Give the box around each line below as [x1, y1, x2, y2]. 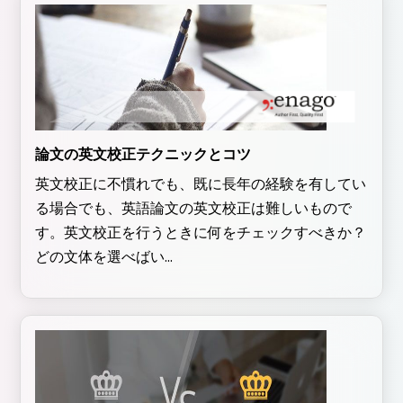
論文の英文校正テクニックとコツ [35, 144, 251, 166]
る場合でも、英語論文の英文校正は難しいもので [35, 198, 352, 219]
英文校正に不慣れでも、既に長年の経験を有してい [35, 174, 366, 195]
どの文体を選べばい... [35, 246, 173, 268]
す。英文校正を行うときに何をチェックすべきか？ [35, 222, 366, 244]
